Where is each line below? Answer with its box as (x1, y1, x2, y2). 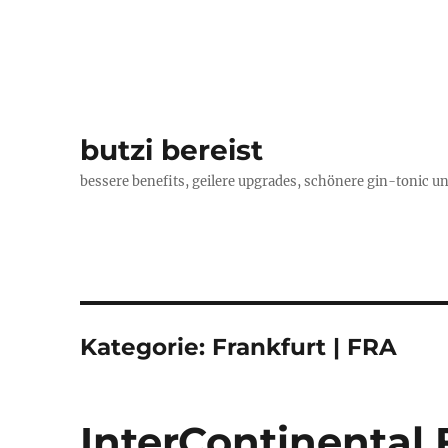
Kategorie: (80, 333, 213, 361)
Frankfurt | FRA (212, 333, 398, 361)
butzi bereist (80, 133, 264, 167)
